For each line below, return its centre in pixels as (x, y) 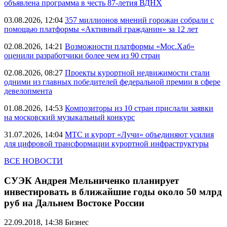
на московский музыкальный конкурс (69, 117)
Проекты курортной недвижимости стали (137, 73)
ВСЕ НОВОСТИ (33, 161)
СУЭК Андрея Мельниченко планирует (91, 180)
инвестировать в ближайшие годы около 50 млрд (113, 192)
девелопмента (28, 91)
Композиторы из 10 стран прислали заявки (139, 108)
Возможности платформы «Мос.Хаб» (130, 46)
